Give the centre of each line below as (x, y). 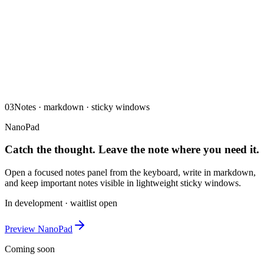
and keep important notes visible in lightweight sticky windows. (123, 183)
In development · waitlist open (61, 203)
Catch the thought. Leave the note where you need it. (132, 150)
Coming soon (30, 249)
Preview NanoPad (39, 229)
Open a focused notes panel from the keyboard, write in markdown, (130, 172)
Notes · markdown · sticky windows (82, 107)
